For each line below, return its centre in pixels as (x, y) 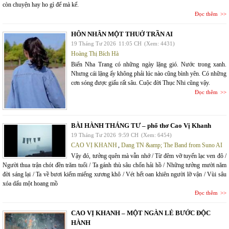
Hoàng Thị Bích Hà (95, 54)
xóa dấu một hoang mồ (30, 184)
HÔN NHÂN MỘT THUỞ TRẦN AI (122, 34)
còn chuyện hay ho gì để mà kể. (41, 5)
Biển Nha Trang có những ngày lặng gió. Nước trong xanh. (149, 65)
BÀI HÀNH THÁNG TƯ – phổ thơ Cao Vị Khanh (141, 126)
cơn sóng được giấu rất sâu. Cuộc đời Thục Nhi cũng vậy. (141, 83)
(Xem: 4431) (159, 44)
